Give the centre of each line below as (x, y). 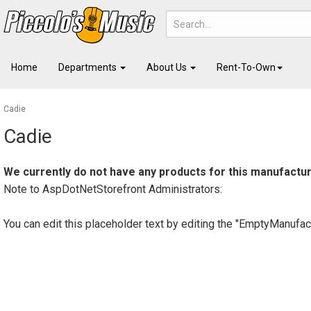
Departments (89, 67)
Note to (23, 189)
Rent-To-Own (246, 67)
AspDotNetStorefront (94, 189)
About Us (168, 67)
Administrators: (184, 189)
